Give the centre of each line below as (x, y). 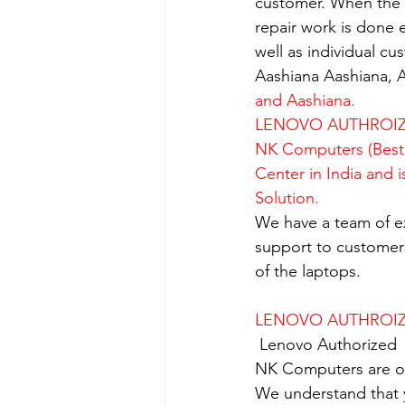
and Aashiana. (305, 100)
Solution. (287, 198)
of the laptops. (308, 271)
